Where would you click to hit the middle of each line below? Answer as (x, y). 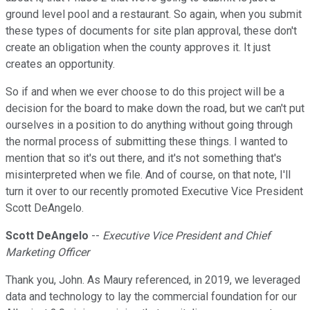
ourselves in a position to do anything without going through (149, 125)
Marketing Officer (47, 253)
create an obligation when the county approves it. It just (138, 48)
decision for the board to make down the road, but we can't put (155, 109)
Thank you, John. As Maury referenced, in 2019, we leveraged (153, 280)
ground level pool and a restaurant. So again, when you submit (154, 15)
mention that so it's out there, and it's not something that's (144, 158)
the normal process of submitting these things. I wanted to (147, 142)
